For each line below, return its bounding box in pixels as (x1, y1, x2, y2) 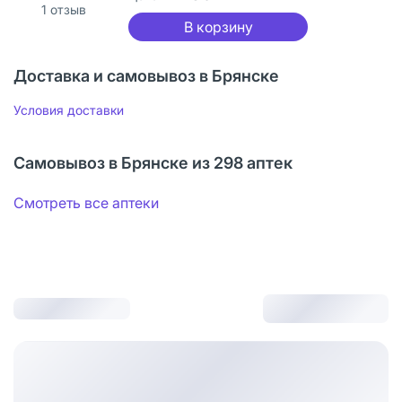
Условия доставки (13, 101, 124, 118)
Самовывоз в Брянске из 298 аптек (13, 153, 293, 172)
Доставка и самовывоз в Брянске (13, 66, 279, 85)
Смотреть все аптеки (13, 193, 159, 212)
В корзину (183, 17, 253, 36)
